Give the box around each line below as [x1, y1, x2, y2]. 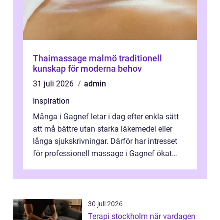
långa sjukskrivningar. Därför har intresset [33, 137, 177, 146]
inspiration [33, 96, 70, 106]
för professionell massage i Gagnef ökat [33, 149, 172, 159]
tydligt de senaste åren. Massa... [33, 161, 144, 171]
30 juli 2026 [88, 200, 123, 208]
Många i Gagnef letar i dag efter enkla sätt [33, 112, 179, 122]
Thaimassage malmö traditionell [33, 53, 119, 64]
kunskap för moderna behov [33, 63, 142, 74]
